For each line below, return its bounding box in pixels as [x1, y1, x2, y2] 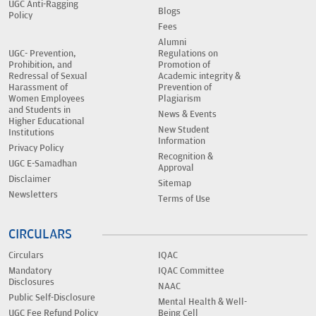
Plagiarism [158, 92, 201, 104]
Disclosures [8, 276, 54, 288]
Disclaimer [8, 173, 51, 185]
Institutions [8, 126, 54, 138]
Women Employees [8, 92, 85, 104]
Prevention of [158, 81, 212, 93]
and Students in [8, 104, 71, 116]
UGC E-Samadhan [8, 157, 77, 169]
